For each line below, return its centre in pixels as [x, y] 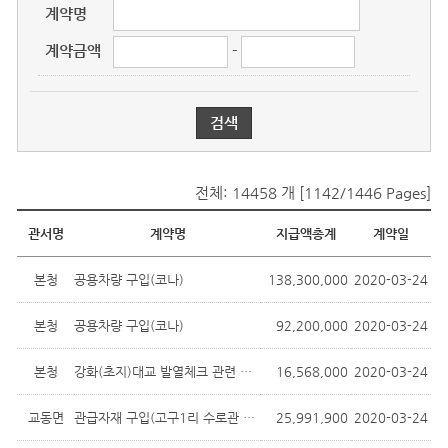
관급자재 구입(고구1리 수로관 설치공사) [249, 418]
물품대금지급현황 [73, 220]
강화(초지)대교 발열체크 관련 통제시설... [246, 372]
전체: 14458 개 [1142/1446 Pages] [313, 193]
